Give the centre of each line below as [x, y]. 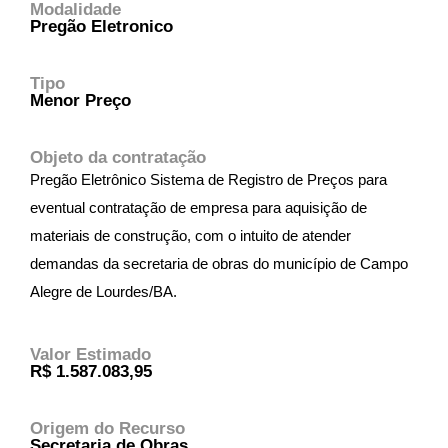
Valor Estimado [90, 354]
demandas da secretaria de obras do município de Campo [219, 263]
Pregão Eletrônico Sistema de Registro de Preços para [208, 179]
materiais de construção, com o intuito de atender [190, 235]
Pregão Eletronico [101, 26]
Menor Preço [80, 100]
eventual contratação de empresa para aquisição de [198, 207]
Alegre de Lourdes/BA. [103, 291]
